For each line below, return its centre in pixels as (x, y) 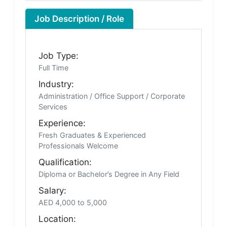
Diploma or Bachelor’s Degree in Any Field (109, 174)
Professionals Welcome (78, 145)
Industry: (56, 84)
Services (53, 106)
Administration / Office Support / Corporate (112, 96)
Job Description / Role (79, 18)
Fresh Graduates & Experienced (92, 135)
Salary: (52, 190)
